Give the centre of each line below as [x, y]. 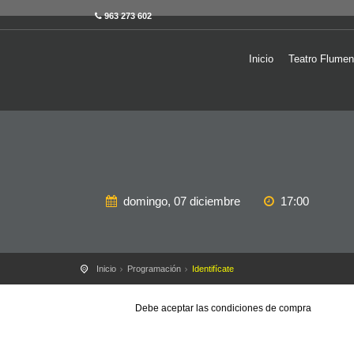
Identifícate [213, 269]
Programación [154, 269]
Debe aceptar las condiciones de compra [224, 308]
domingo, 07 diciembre [182, 201]
